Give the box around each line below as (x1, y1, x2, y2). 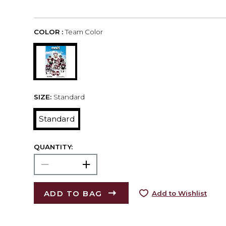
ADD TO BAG (43, 189, 102, 199)
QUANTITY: (34, 142, 73, 151)
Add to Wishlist (151, 189, 207, 197)
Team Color (65, 27, 103, 36)
